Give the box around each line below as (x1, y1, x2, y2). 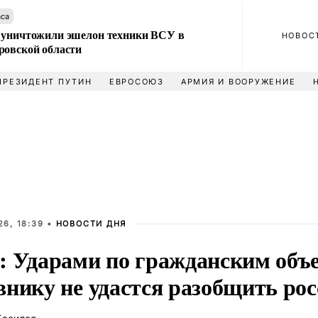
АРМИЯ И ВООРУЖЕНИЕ (180, 77, 296, 87)
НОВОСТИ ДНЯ (55, 219, 127, 229)
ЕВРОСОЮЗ (109, 77, 164, 87)
